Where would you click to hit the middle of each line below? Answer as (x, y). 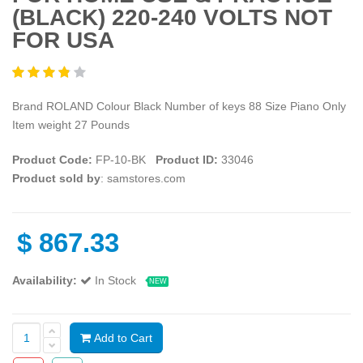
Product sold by (56, 178)
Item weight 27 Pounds (71, 124)
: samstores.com (143, 178)
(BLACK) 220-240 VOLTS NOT (172, 18)
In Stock (117, 280)
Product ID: (187, 159)
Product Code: (52, 159)
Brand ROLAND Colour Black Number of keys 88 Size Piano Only (179, 106)
